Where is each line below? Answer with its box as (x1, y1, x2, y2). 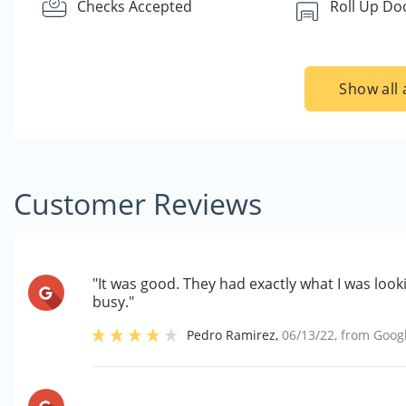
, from (334, 326, 374, 343)
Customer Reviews (14, 184, 262, 223)
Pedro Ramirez (187, 326, 276, 343)
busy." (92, 292, 135, 312)
